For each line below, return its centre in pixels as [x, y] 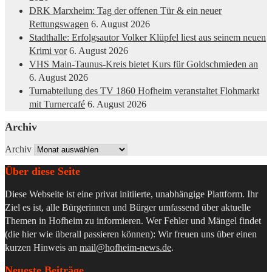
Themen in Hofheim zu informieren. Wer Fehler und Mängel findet [133, 220]
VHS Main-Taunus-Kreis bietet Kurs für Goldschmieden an [144, 64]
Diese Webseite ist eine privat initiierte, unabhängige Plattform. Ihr [131, 194]
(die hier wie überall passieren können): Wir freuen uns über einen [131, 234]
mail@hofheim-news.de [125, 247]
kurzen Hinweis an [42, 247]
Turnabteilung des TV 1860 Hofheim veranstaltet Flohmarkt [144, 91]
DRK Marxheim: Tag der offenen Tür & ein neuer [125, 11]
